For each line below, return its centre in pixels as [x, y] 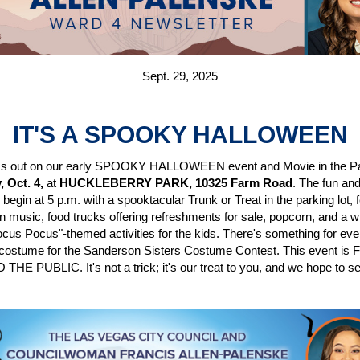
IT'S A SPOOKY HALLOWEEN [180, 135]
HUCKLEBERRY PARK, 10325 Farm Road [176, 183]
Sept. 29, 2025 [180, 76]
